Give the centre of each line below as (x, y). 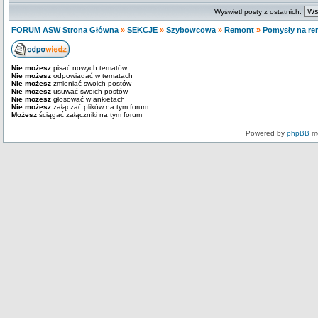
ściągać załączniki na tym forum (89, 115)
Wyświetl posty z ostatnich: (259, 12)
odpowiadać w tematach (92, 76)
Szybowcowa (191, 30)
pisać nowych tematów (89, 68)
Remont (239, 30)
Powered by (266, 133)
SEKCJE (142, 30)
